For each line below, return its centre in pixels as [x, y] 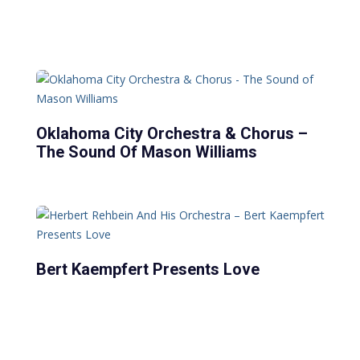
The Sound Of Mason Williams [147, 151]
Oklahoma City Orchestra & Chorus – [172, 133]
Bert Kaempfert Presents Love [148, 269]
